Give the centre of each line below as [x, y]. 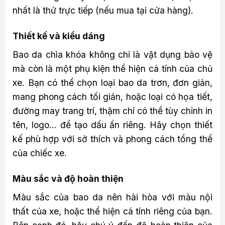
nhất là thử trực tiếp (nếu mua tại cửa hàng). [103, 11]
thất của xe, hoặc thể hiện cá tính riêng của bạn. [113, 211]
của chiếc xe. [40, 153]
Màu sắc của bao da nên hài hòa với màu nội [113, 197]
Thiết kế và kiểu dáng [59, 36]
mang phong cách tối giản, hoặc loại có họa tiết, [113, 96]
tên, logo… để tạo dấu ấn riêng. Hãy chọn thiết [113, 125]
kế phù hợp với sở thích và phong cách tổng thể [113, 139]
